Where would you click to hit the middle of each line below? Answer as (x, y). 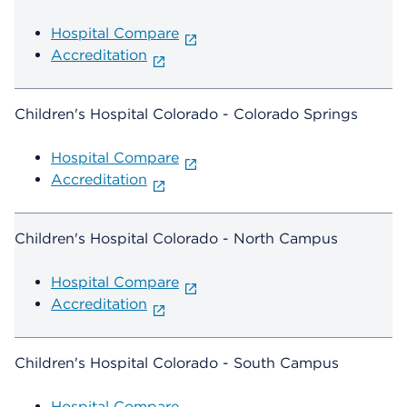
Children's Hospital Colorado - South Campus (177, 363)
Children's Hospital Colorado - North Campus (176, 239)
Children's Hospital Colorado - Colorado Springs (186, 114)
